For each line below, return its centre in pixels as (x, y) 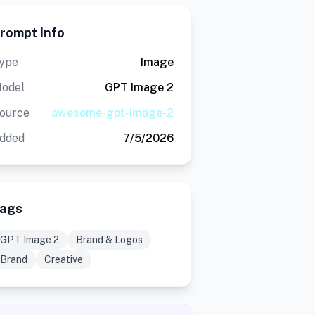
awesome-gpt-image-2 (112, 113)
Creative (63, 259)
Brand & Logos (109, 240)
